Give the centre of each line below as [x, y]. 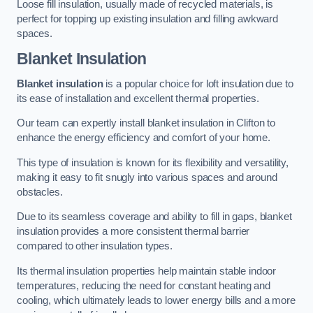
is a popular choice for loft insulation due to [198, 83]
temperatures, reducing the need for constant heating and [144, 286]
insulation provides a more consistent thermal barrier [133, 232]
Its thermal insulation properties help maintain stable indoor [147, 271]
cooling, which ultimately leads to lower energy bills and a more [156, 301]
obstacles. [40, 192]
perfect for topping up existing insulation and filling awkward [147, 19]
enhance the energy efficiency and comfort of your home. [144, 138]
